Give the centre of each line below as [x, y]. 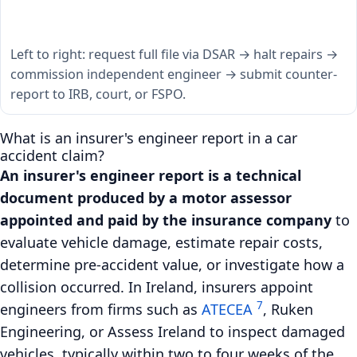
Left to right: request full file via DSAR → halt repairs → [174, 54]
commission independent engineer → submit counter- [174, 74]
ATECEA [227, 309]
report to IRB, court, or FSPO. [98, 94]
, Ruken [288, 309]
